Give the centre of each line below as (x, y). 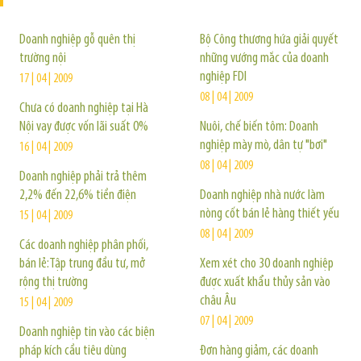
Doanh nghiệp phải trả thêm (83, 177)
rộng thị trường (54, 282)
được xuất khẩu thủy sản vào (265, 282)
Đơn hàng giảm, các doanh (259, 351)
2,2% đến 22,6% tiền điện (78, 195)
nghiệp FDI (223, 77)
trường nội (43, 58)
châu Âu (218, 301)
